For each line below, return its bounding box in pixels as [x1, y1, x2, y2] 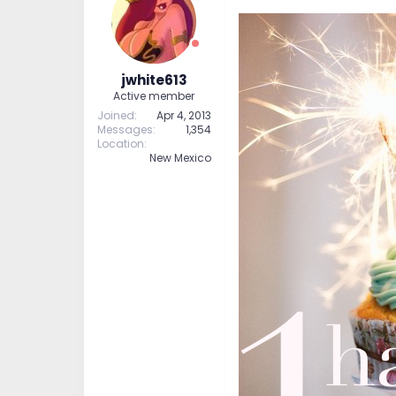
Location [96, 135, 144, 151]
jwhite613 [120, 70, 187, 89]
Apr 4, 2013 [156, 107, 211, 123]
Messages [96, 121, 153, 137]
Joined [96, 107, 134, 123]
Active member [113, 88, 194, 103]
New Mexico [148, 149, 211, 165]
